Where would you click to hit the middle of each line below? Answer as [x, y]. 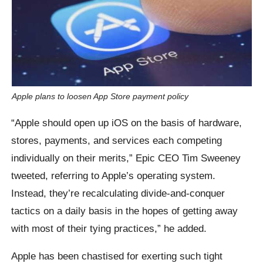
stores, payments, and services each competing [117, 140]
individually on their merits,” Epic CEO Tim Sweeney [126, 158]
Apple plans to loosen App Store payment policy [100, 97]
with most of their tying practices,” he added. [109, 228]
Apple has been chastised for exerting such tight [117, 256]
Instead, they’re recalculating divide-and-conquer [118, 193]
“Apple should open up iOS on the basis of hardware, [127, 122]
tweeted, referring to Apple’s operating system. [114, 175]
